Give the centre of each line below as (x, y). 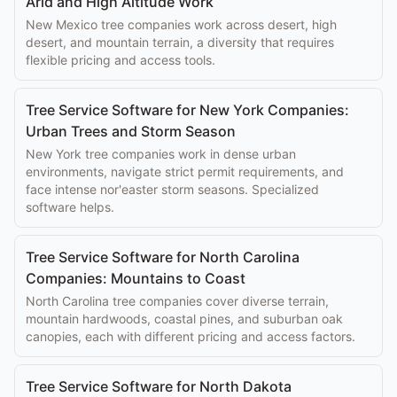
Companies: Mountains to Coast (136, 278)
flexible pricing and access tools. (121, 60)
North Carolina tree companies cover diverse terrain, (177, 301)
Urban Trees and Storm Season (131, 131)
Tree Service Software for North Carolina (163, 257)
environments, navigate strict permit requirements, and (185, 171)
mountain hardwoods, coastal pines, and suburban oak (184, 319)
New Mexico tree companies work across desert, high (181, 24)
